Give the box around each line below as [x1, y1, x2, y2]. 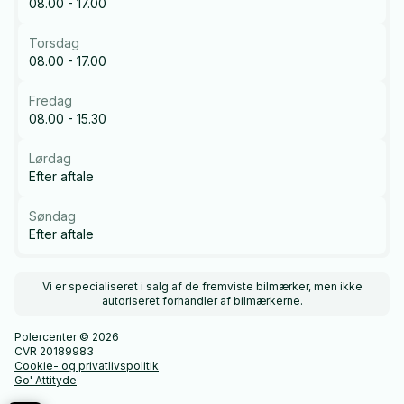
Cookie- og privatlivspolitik [14, 358, 159, 372]
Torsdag [29, 34, 79, 50]
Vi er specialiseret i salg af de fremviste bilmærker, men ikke [41, 279, 363, 293]
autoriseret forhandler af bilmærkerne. [101, 293, 303, 308]
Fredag [29, 92, 72, 108]
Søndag [29, 207, 76, 224]
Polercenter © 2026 [14, 329, 119, 344]
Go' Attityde [14, 372, 77, 387]
